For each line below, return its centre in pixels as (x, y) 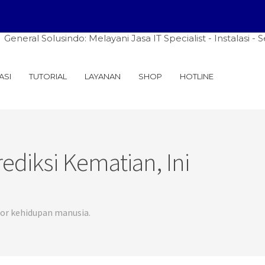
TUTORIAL (48, 76)
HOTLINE (197, 76)
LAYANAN (103, 76)
